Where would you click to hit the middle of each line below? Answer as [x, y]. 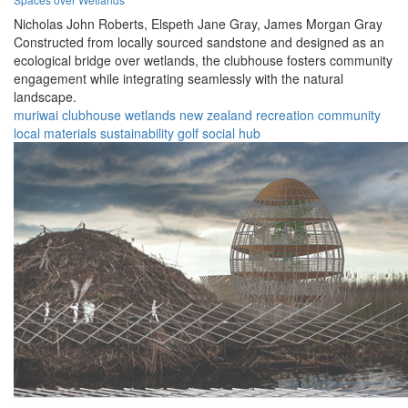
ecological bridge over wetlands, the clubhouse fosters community [203, 61]
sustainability [137, 133]
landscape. [45, 97]
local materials [55, 133]
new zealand [216, 115]
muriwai [36, 115]
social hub [231, 133]
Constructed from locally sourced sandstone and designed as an [199, 42]
